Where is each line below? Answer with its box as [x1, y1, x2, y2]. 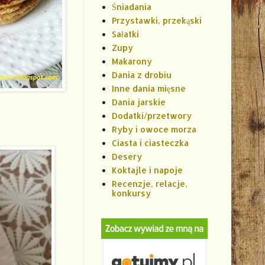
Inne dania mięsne [111, 83, 186, 94]
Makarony [111, 56, 152, 67]
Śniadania [111, 2, 151, 12]
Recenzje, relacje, [111, 179, 188, 189]
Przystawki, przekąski [111, 15, 202, 26]
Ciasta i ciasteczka [111, 138, 189, 148]
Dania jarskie [111, 97, 166, 108]
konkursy [111, 188, 151, 199]
